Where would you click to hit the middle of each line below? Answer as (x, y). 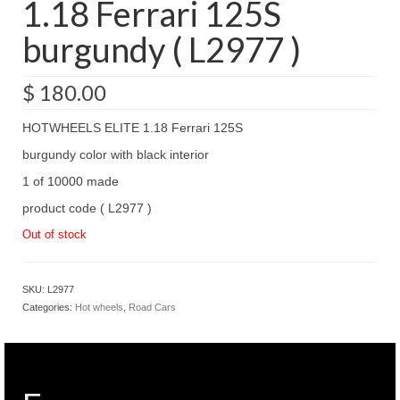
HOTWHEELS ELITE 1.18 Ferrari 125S (133, 127)
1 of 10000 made (71, 181)
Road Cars (152, 307)
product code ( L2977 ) (87, 208)
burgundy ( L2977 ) (162, 49)
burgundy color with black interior (116, 154)
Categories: (49, 307)
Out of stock (54, 234)
